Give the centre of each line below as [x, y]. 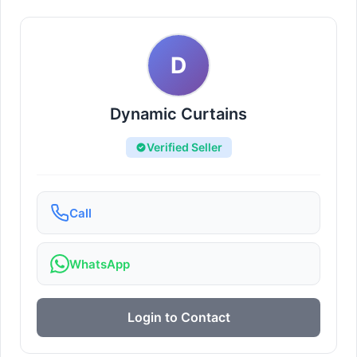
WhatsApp [100, 264]
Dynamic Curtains [178, 114]
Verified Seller [184, 147]
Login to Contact [178, 317]
